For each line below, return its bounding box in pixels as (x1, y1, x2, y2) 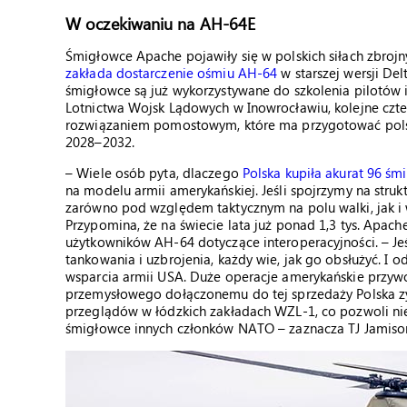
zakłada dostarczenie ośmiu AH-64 (65, 64, 278, 82)
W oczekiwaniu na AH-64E (65, 12, 256, 35)
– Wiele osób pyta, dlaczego (65, 164, 243, 182)
